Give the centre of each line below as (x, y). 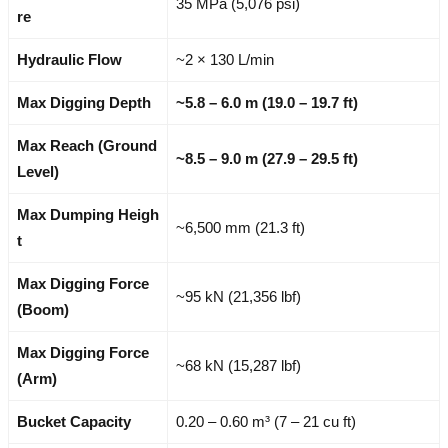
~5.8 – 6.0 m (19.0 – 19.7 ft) (267, 102)
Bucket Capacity (74, 421)
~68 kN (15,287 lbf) (238, 365)
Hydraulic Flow (69, 59)
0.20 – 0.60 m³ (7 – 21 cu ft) (266, 421)
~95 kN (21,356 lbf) (238, 296)
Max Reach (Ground (87, 145)
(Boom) (43, 309)
